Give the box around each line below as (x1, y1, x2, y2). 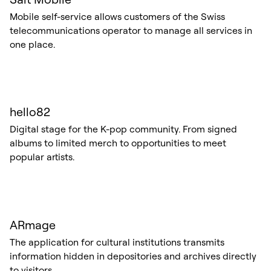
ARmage (9, 217, 56, 232)
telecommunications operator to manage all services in (9, 24, 252, 36)
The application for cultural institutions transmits (9, 235, 224, 248)
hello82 (9, 104, 50, 120)
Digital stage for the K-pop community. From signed (9, 123, 237, 135)
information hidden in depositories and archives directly (9, 249, 256, 262)
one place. (9, 38, 55, 50)
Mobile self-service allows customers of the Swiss (9, 10, 225, 22)
